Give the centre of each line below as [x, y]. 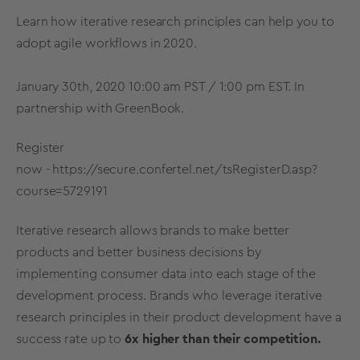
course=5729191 [62, 191]
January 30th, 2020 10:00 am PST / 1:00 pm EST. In [161, 86]
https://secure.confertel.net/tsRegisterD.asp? [185, 169]
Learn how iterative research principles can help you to [175, 21]
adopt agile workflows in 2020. [108, 43]
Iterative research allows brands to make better [153, 231]
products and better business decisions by [139, 253]
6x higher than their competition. [223, 340]
